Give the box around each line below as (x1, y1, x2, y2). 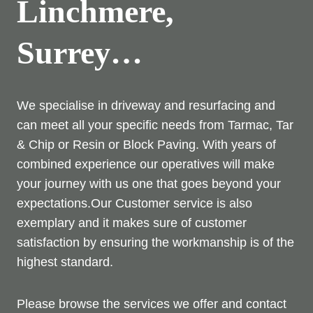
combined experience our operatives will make (17, 157, 275, 172)
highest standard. (17, 255, 113, 270)
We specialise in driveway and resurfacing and (17, 99, 275, 113)
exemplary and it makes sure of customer (17, 216, 247, 231)
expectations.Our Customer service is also (17, 196, 252, 211)
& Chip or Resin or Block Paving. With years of (17, 138, 276, 152)
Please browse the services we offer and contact (17, 297, 286, 312)
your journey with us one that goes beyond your (17, 177, 281, 191)
